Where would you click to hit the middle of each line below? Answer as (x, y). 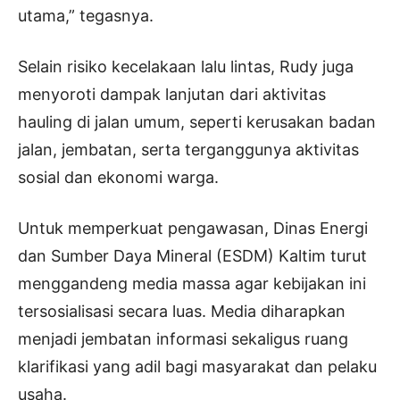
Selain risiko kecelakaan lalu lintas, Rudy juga (186, 67)
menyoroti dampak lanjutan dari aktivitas (172, 95)
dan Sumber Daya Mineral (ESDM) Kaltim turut (192, 256)
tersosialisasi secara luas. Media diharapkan (182, 312)
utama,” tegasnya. (86, 16)
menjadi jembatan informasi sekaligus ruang (183, 339)
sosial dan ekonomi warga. (118, 178)
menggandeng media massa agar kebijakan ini (192, 284)
